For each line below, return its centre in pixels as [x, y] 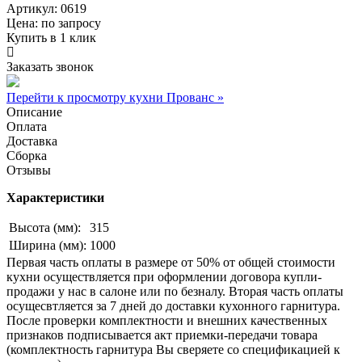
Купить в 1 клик [51, 37]
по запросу [71, 23]
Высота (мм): [45, 227]
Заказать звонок [50, 66]
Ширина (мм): [48, 245]
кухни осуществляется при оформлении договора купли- [164, 276]
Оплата [27, 126]
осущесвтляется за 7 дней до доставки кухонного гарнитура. [173, 305]
